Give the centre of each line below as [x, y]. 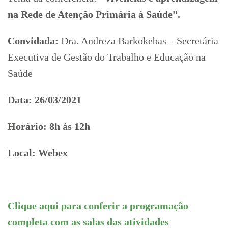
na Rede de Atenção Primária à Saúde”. [94, 14]
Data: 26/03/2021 [45, 99]
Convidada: [33, 40]
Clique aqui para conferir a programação [98, 205]
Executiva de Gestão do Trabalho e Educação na [107, 57]
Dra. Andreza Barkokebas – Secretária [138, 40]
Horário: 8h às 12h [49, 126]
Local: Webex [39, 152]
